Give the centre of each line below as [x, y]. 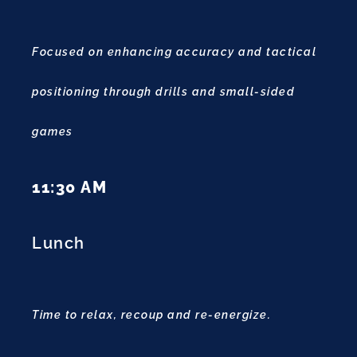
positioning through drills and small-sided [163, 92]
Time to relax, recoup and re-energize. [151, 315]
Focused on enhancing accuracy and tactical [174, 52]
